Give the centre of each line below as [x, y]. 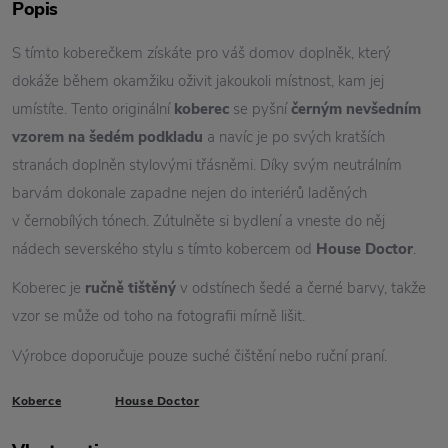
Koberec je [48, 288]
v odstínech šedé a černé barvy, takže [301, 288]
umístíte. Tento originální [93, 109]
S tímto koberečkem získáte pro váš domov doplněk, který [201, 53]
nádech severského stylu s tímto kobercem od [164, 249]
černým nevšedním [356, 109]
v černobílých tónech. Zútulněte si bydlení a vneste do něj [198, 221]
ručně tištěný [130, 288]
